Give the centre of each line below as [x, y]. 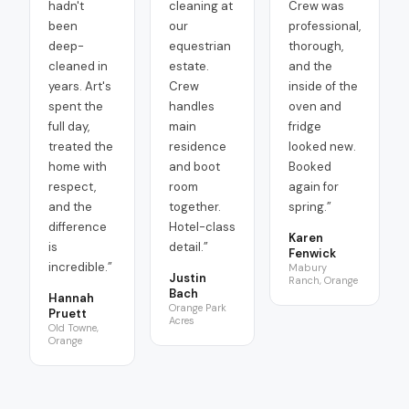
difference [78, 227]
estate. [189, 66]
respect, [72, 187]
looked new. [322, 147]
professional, [325, 26]
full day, [69, 126]
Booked [310, 167]
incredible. [78, 267]
